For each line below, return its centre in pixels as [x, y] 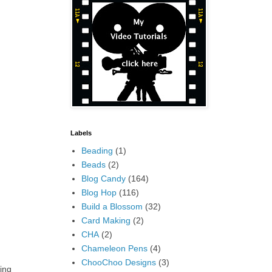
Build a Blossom [112, 206]
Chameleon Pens [114, 248]
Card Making [106, 220]
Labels [81, 133]
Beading [97, 150]
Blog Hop [99, 192]
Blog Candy [103, 178]
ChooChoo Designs [118, 262]
